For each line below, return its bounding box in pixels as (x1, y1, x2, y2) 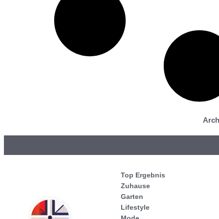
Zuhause (121, 182, 150, 190)
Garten (121, 193, 143, 201)
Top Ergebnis (121, 171, 165, 179)
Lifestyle (121, 203, 150, 212)
